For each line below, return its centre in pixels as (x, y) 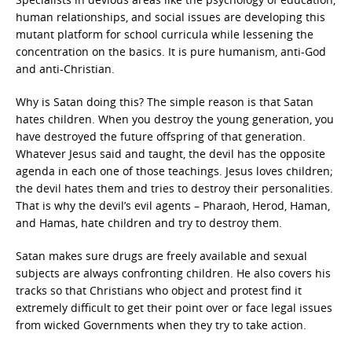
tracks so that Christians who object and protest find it (159, 290)
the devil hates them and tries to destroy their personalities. (174, 188)
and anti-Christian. (65, 69)
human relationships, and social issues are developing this (170, 17)
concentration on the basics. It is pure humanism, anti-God (171, 51)
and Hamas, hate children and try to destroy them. (149, 223)
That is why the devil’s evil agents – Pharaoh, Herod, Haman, (173, 205)
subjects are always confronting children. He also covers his (173, 273)
